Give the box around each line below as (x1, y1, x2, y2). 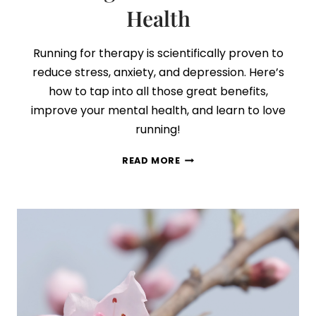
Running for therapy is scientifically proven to (32, 45, 284, 61)
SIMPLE (179, 166, 217, 178)
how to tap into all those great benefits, (48, 83, 268, 99)
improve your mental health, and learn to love (30, 102, 286, 119)
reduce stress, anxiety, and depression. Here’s (32, 64, 284, 80)
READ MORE (122, 154, 181, 166)
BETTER (179, 255, 218, 267)
